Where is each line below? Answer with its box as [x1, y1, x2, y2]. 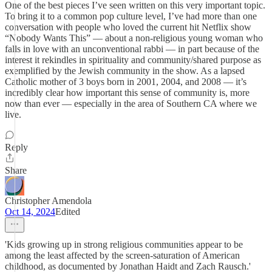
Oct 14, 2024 [5, 206, 55, 217]
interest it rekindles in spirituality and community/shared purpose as [5, 55, 261, 65]
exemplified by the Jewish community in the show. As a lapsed [5, 66, 245, 76]
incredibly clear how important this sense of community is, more [5, 87, 250, 98]
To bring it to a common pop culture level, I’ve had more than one [5, 11, 257, 21]
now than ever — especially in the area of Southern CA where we [5, 98, 257, 109]
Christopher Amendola [5, 195, 92, 206]
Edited [55, 206, 80, 217]
